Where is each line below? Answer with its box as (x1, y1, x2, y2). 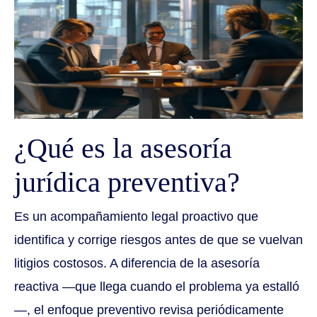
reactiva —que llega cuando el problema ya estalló (14, 279, 299, 294)
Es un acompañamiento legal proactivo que (14, 209, 258, 224)
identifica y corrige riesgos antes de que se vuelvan (14, 233, 303, 248)
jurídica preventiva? (14, 166, 240, 199)
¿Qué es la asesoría (14, 132, 232, 165)
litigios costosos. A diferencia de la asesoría (14, 256, 260, 271)
